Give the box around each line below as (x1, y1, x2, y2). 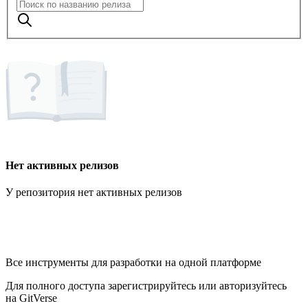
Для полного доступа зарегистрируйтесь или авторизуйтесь (5, 280, 287, 292)
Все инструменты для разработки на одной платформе (5, 256, 261, 269)
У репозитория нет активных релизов (5, 186, 182, 199)
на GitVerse (5, 292, 57, 305)
